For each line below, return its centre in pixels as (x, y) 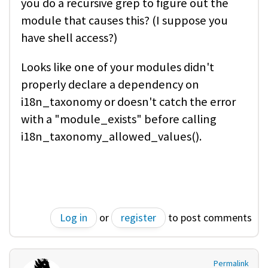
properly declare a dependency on (110, 85)
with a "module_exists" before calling (119, 119)
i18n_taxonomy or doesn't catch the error (128, 102)
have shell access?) (69, 37)
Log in (74, 217)
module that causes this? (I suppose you (124, 20)
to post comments (209, 217)
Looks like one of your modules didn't (118, 67)
